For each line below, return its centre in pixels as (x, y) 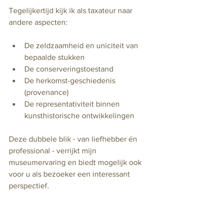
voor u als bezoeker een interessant (70, 174)
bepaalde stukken (54, 57)
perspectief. (29, 185)
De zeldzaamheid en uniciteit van (82, 45)
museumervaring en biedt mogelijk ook (76, 162)
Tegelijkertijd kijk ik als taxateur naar (72, 10)
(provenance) (46, 92)
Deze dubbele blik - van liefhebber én (74, 139)
